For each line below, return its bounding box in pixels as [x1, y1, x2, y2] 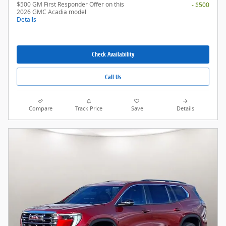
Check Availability [92, 50, 134, 59]
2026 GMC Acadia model [17, 7, 86, 16]
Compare [29, 105, 53, 112]
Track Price [75, 105, 103, 112]
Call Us [105, 72, 121, 81]
